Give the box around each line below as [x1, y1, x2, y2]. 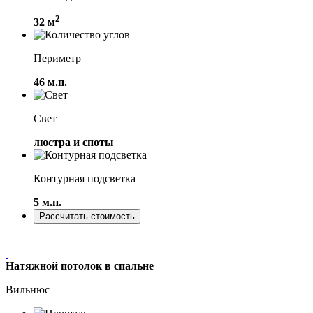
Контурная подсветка [34, 172, 136, 184]
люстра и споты [34, 136, 114, 148]
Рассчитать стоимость [39, 210, 135, 221]
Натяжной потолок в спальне [6, 259, 154, 272]
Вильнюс [6, 283, 50, 296]
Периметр [34, 52, 81, 64]
